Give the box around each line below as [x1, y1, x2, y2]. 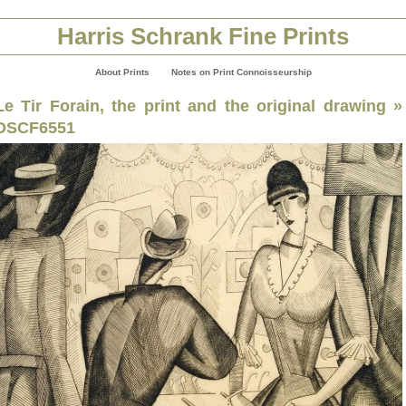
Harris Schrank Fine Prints [57, 24, 349, 49]
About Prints [94, 67, 150, 77]
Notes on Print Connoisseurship [170, 67, 312, 77]
